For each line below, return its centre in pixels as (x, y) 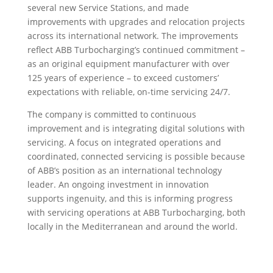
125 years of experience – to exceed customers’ (123, 78)
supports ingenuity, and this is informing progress (130, 199)
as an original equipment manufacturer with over (128, 64)
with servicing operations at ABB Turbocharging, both (136, 213)
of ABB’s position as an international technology (124, 171)
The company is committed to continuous (112, 115)
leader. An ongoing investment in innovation (118, 185)
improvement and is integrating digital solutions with (136, 129)
